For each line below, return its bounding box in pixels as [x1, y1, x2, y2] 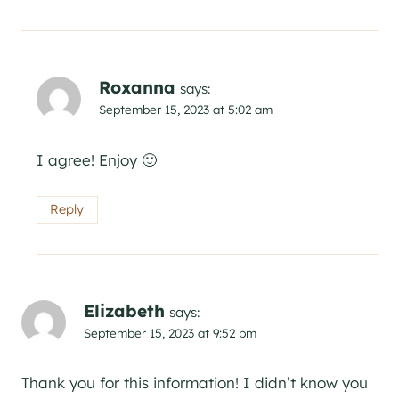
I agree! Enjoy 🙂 [37, 150, 157, 169]
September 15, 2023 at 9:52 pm [84, 324, 256, 340]
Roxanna [99, 76, 175, 98]
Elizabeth [84, 299, 165, 322]
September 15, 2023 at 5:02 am [99, 101, 273, 117]
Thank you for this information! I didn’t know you [21, 373, 368, 393]
